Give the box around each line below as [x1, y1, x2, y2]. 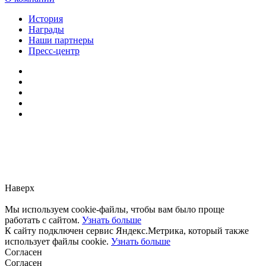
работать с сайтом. [5, 214, 82, 225]
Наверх [5, 182, 34, 193]
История [28, 13, 63, 24]
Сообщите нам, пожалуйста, [85, 151, 180, 161]
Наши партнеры [28, 34, 94, 45]
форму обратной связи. [104, 161, 182, 170]
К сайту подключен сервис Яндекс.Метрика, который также [5, 225, 249, 236]
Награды [28, 24, 64, 34]
